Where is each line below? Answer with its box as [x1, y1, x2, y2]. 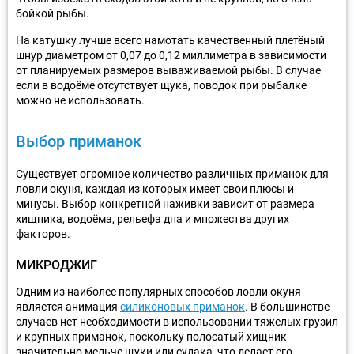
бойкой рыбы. [16, 6, 89, 20]
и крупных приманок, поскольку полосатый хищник [16, 330, 287, 343]
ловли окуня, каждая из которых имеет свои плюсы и [16, 182, 294, 195]
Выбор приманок [16, 131, 141, 151]
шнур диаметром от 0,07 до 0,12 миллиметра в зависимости [16, 48, 326, 62]
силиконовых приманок [120, 299, 245, 313]
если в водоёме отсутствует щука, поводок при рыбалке [16, 78, 307, 92]
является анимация [16, 299, 120, 313]
